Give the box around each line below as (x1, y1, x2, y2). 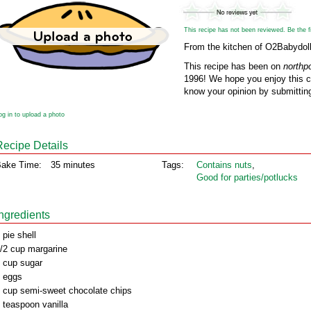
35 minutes (51, 160, 95, 170)
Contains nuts (196, 160, 252, 170)
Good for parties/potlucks (196, 172, 298, 183)
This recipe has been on (184, 61, 283, 72)
